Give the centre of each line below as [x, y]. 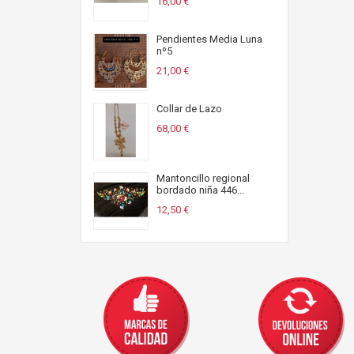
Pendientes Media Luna [209, 39]
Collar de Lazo [189, 109]
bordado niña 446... [200, 190]
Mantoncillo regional [203, 178]
